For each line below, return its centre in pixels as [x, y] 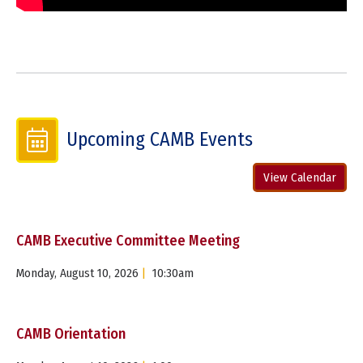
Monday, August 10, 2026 [77, 273]
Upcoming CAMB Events [160, 140]
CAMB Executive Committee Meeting [128, 240]
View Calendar [300, 177]
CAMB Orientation [71, 333]
